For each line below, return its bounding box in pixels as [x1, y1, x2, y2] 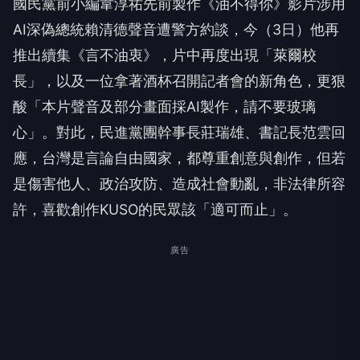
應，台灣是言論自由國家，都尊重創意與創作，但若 [13, 149, 346, 166]
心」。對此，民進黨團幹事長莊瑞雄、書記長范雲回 [13, 124, 346, 141]
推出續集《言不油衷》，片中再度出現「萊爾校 [13, 47, 317, 63]
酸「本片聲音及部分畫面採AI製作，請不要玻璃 [13, 98, 316, 115]
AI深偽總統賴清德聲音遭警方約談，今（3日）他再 [13, 21, 339, 38]
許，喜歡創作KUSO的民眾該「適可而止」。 [13, 201, 297, 218]
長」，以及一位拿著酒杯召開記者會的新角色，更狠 [13, 72, 346, 89]
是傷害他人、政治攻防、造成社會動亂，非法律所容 [13, 175, 346, 192]
